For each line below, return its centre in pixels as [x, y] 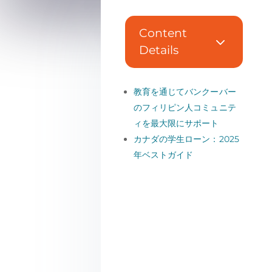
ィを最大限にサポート [176, 123]
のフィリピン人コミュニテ [185, 107]
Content [163, 33]
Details [158, 50]
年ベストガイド [163, 155]
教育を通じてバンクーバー [185, 91]
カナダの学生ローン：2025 [186, 139]
